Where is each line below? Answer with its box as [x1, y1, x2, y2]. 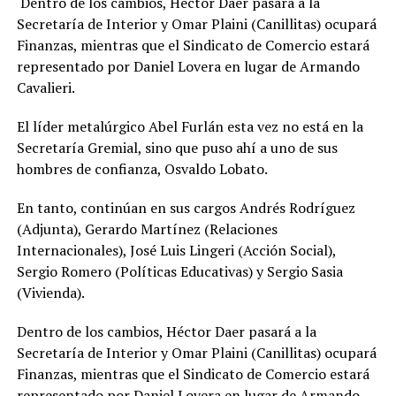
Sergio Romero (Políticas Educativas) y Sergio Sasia [16, 262, 343, 282]
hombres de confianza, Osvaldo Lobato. [16, 159, 268, 179]
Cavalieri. [16, 78, 81, 98]
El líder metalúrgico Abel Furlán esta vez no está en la [16, 117, 363, 137]
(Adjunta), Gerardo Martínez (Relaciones [16, 219, 278, 240]
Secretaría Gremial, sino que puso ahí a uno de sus [16, 138, 338, 158]
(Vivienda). [16, 283, 85, 303]
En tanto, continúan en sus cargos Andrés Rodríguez [16, 198, 355, 218]
